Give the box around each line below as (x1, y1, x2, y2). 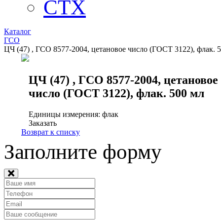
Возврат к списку (21, 128, 80, 137)
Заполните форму (4, 140, 162, 164)
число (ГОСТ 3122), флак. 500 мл (29, 87, 204, 100)
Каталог (4, 27, 31, 36)
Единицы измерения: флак (29, 110, 118, 119)
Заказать (29, 119, 57, 128)
